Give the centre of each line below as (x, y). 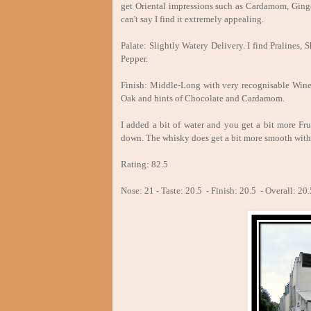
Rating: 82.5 (144, 164)
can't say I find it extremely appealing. (192, 19)
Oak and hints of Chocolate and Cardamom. (203, 98)
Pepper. (134, 58)
